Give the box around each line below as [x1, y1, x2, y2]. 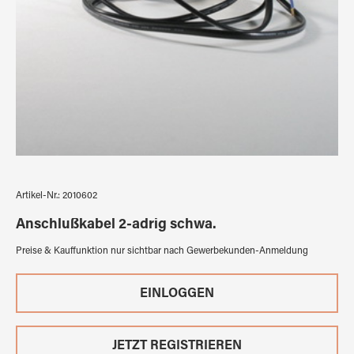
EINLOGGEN [140, 288, 214, 300]
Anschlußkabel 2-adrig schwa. [16, 218, 217, 232]
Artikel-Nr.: [16, 191, 62, 201]
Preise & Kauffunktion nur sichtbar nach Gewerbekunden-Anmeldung [16, 247, 308, 256]
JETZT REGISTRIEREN [112, 340, 242, 352]
